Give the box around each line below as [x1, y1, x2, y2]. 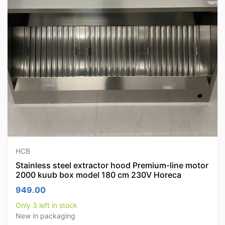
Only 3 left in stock [16, 201, 77, 209]
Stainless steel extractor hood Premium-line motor [16, 160, 208, 170]
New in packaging [16, 211, 75, 220]
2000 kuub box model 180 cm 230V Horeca [16, 170, 181, 180]
